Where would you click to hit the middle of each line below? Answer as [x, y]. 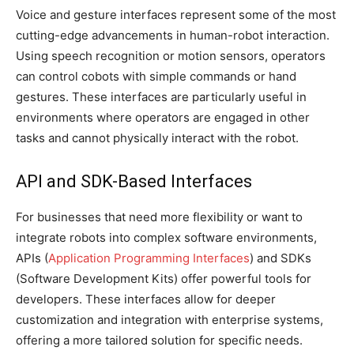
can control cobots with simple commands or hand [156, 77]
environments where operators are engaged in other [163, 118]
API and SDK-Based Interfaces [134, 182]
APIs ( [32, 258]
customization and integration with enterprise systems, [169, 320]
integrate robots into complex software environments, [166, 238]
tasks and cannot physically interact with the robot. [157, 138]
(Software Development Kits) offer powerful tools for [164, 279]
